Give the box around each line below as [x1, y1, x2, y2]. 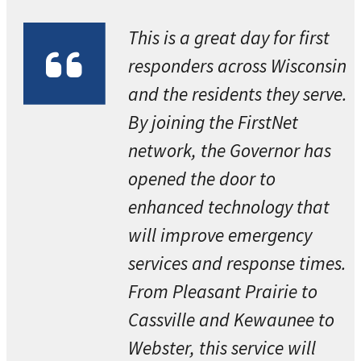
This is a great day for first [128, 25, 330, 49]
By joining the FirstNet [128, 110, 299, 134]
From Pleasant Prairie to [128, 279, 318, 303]
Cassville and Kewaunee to [128, 307, 335, 331]
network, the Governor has [128, 138, 332, 162]
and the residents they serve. [128, 81, 348, 106]
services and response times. [128, 251, 347, 275]
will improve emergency [128, 222, 313, 247]
